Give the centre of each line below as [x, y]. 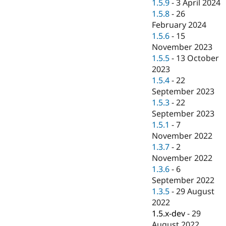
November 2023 [182, 47]
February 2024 [179, 25]
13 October [198, 58]
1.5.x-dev [169, 214]
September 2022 [183, 180]
